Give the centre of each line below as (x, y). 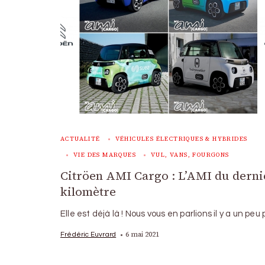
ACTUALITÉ (80, 139)
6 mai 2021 (143, 234)
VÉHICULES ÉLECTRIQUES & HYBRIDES (181, 139)
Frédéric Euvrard (88, 234)
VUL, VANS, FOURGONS (190, 155)
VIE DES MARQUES (105, 155)
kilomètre (88, 192)
